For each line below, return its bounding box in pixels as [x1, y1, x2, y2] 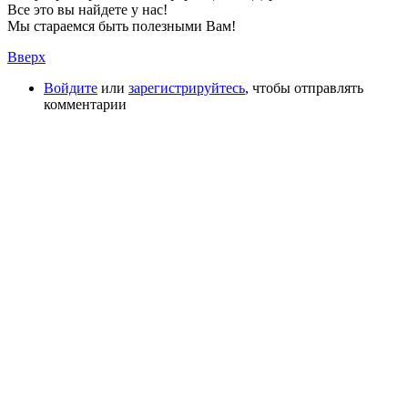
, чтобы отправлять [245, 79, 363, 96]
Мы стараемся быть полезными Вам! [7, 17, 236, 34]
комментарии [44, 96, 127, 112]
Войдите [44, 79, 97, 96]
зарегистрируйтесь [128, 79, 245, 96]
